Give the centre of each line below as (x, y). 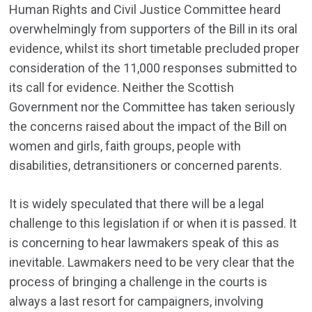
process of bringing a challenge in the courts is (139, 282)
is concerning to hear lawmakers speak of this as (145, 243)
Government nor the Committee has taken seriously (153, 107)
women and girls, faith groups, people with (125, 146)
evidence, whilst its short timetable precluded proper (155, 49)
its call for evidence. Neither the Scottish (122, 88)
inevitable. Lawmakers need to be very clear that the (152, 263)
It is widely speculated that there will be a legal (137, 204)
